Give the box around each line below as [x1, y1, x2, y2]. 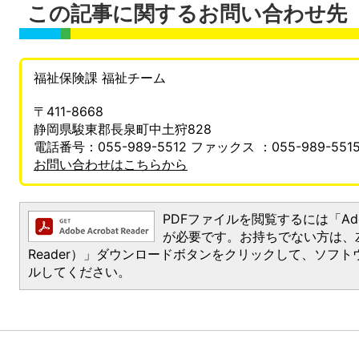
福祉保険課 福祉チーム [34, 69, 166, 86]
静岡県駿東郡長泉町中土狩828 [34, 120, 212, 137]
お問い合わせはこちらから [34, 155, 188, 172]
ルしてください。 [28, 263, 131, 280]
